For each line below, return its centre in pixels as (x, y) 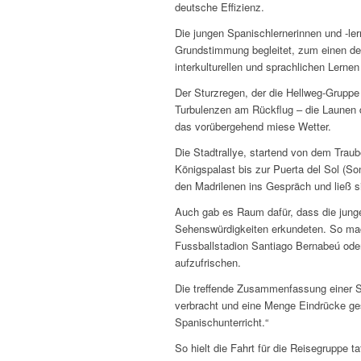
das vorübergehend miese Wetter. (253, 127)
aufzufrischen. (208, 263)
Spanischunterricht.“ (222, 322)
